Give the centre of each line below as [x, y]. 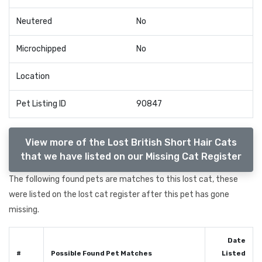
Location [33, 76]
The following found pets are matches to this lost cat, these [123, 179]
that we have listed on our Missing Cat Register [131, 156]
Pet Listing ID [41, 104]
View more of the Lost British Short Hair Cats [131, 142]
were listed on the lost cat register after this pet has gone [119, 194]
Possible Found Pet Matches [101, 253]
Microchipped [41, 49]
